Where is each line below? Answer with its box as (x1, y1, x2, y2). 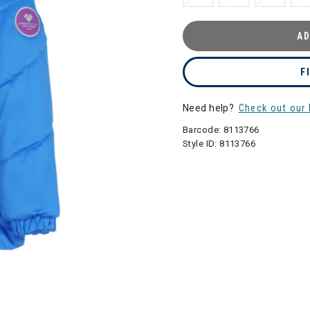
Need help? (183, 102, 237, 113)
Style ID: (183, 138, 220, 149)
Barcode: (183, 125, 224, 135)
